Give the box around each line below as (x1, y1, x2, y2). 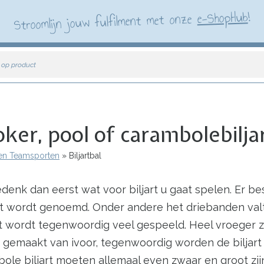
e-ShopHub (196, 6, 248, 29)
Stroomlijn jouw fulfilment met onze (13, 8, 198, 35)
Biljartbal (67, 150, 101, 160)
